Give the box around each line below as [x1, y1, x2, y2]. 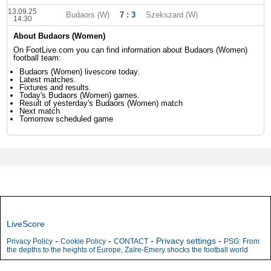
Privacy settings [156, 236, 216, 246]
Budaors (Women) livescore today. [19, 67, 140, 76]
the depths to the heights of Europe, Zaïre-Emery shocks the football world [7, 246, 248, 254]
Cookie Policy [60, 237, 106, 246]
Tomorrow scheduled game [19, 114, 114, 123]
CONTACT [114, 237, 148, 246]
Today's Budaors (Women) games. [19, 91, 140, 100]
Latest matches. [19, 75, 77, 84]
